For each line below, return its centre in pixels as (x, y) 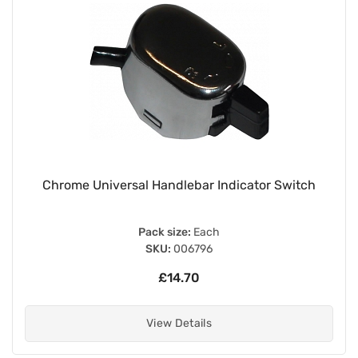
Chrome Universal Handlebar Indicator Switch (179, 185)
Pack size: (165, 232)
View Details (179, 323)
